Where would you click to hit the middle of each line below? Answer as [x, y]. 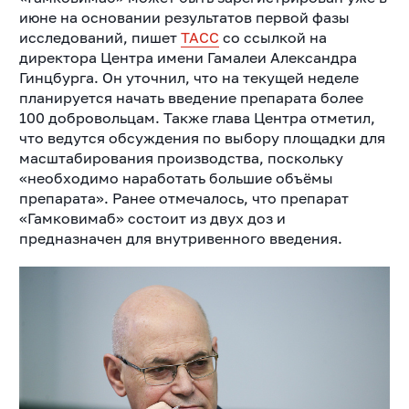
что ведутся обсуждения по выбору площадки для [202, 138]
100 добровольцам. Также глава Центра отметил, [197, 118]
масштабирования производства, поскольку [181, 158]
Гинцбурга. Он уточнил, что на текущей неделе [189, 78]
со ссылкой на [273, 38]
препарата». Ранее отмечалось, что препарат [184, 199]
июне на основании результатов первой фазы [184, 18]
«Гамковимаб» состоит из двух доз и [152, 219]
